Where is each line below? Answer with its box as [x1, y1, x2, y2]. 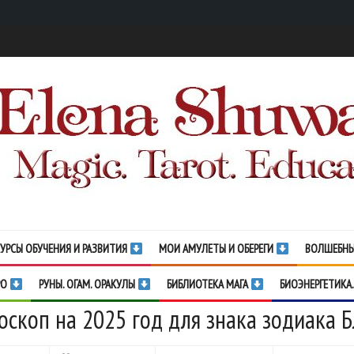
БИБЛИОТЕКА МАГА [167, 277, 251, 292]
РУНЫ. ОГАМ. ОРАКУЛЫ [39, 277, 138, 292]
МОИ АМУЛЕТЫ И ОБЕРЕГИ [159, 241, 277, 256]
